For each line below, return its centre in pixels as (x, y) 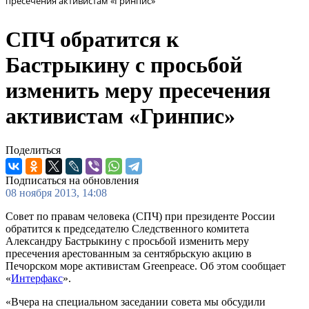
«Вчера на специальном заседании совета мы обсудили (136, 301)
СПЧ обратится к (92, 40)
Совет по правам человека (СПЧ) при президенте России (140, 216)
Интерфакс (37, 278)
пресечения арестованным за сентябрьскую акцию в (129, 253)
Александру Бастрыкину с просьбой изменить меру (127, 241)
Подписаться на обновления (72, 180)
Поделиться (33, 150)
